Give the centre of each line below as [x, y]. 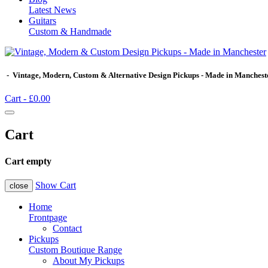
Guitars [42, 21]
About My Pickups [89, 260]
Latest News [52, 10]
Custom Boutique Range [75, 249]
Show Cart [56, 185]
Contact [67, 228]
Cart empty [28, 161]
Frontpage [48, 217]
